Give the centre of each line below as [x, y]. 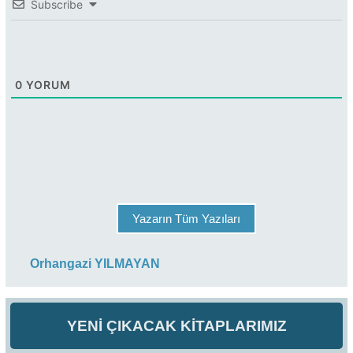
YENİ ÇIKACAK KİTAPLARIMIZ [176, 325]
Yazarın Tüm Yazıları [186, 219]
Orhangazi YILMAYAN [95, 264]
